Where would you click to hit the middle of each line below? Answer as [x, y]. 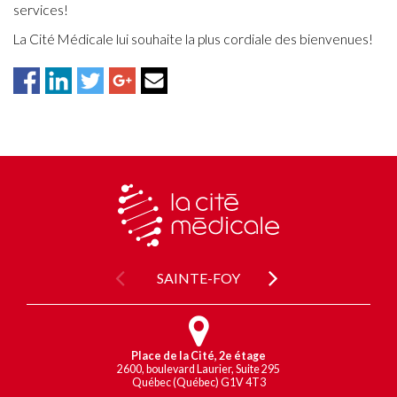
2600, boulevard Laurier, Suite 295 [198, 369]
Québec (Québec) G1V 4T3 [198, 382]
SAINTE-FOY [198, 277]
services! [41, 10]
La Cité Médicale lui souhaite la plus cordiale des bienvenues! [193, 39]
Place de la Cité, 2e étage [198, 356]
